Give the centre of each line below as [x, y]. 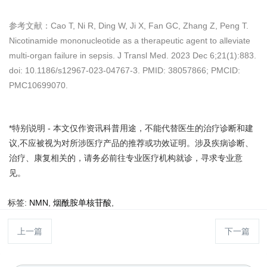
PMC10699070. [38, 85]
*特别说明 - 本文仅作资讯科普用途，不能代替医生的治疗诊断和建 [131, 128]
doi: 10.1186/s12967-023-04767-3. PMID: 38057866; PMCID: [125, 70]
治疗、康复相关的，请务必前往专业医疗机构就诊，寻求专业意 [126, 158]
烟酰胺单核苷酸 [83, 203]
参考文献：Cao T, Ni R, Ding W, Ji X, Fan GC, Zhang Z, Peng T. [129, 25]
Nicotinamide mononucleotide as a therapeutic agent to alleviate [130, 40]
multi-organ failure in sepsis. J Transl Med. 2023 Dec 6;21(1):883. [133, 55]
